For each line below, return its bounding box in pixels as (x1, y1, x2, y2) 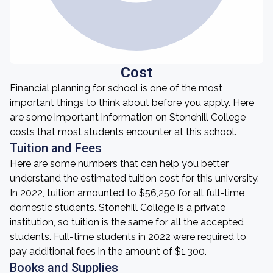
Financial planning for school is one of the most (10, 82, 222, 94)
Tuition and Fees (10, 141, 102, 155)
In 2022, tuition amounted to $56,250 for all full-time (10, 187, 244, 199)
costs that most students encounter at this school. (10, 126, 236, 138)
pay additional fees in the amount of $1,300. (10, 246, 207, 257)
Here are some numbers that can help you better (10, 158, 229, 169)
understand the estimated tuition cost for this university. (10, 172, 259, 184)
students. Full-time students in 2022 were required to (10, 231, 246, 243)
